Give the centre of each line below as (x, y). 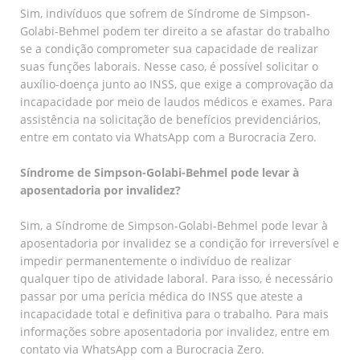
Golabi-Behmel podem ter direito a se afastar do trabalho (175, 31)
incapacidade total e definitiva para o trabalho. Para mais (174, 313)
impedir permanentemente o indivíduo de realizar (156, 260)
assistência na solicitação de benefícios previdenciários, (170, 119)
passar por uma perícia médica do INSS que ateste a (162, 296)
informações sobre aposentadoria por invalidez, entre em (175, 331)
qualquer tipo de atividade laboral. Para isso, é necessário (176, 278)
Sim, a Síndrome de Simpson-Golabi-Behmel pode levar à (174, 225)
